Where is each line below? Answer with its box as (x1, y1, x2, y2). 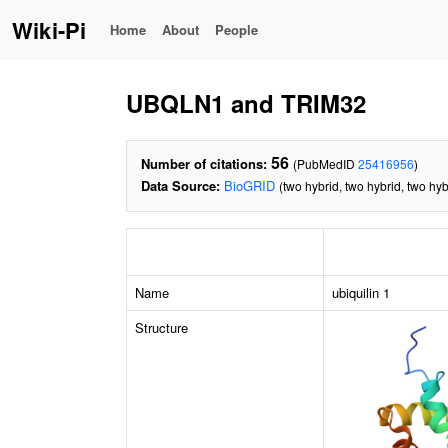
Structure (135, 318, 188, 337)
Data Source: (141, 176, 220, 195)
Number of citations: (141, 154, 267, 173)
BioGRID (224, 176, 275, 195)
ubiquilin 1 (332, 283, 390, 302)
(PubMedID (293, 155, 358, 172)
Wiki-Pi (12, 14, 87, 46)
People (215, 20, 259, 39)
